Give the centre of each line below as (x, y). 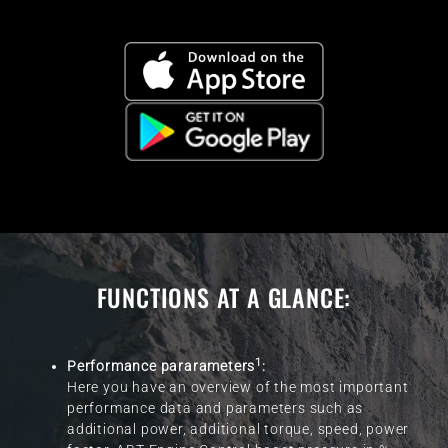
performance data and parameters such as (215, 408)
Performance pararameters (161, 366)
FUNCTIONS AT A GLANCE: (224, 297)
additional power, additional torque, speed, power (238, 429)
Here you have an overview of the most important (238, 387)
